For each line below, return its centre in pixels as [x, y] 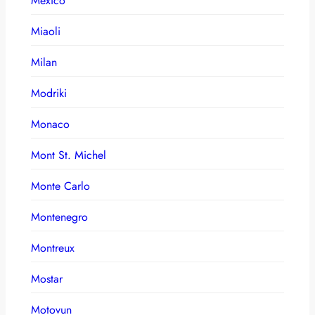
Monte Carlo [60, 186]
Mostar [47, 278]
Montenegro [59, 217]
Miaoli [46, 31]
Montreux [53, 247]
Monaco [50, 124]
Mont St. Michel [69, 155]
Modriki [49, 93]
